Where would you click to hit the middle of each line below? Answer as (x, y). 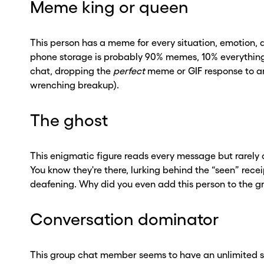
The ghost (69, 120)
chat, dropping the (71, 71)
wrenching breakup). (74, 85)
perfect (130, 71)
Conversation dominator (124, 219)
